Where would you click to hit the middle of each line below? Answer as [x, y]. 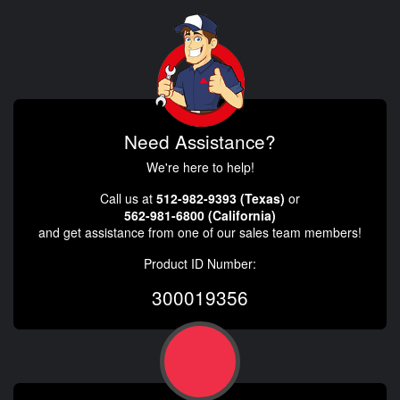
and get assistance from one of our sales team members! [200, 232]
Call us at [128, 198]
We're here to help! [200, 167]
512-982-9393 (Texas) [221, 198]
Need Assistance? [200, 141]
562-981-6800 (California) [200, 215]
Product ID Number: [200, 263]
